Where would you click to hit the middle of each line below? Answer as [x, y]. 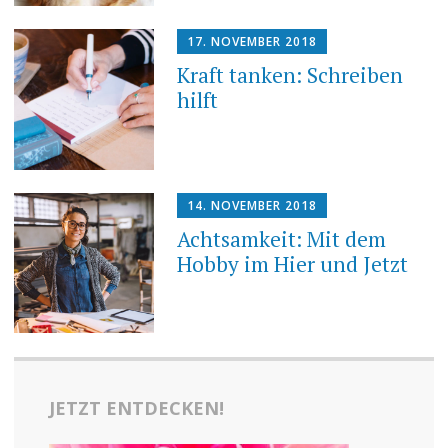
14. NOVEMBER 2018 [252, 206]
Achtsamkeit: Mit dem [282, 239]
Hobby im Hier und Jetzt [293, 264]
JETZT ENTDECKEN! [136, 407]
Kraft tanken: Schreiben [290, 75]
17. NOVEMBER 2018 [252, 42]
